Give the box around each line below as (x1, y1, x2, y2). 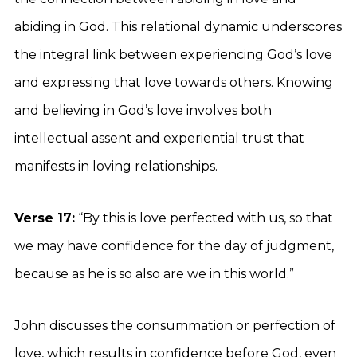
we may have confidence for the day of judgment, (14, 238, 334, 253)
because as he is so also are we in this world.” (14, 266, 294, 281)
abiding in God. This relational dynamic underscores (14, 19, 342, 34)
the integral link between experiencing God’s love (14, 47, 332, 62)
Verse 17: (14, 210, 75, 226)
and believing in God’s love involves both (14, 103, 272, 118)
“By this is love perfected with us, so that (75, 210, 333, 226)
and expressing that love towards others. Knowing (14, 75, 333, 90)
